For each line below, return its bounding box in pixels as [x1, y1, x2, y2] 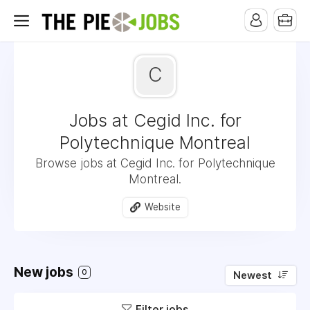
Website [144, 201, 181, 212]
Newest [233, 268, 272, 282]
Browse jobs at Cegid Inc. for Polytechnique [35, 156, 275, 170]
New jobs [14, 264, 76, 280]
